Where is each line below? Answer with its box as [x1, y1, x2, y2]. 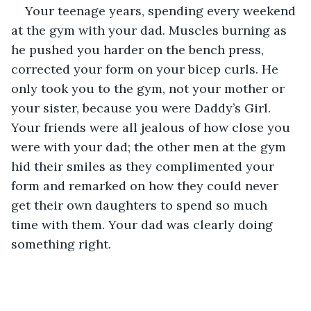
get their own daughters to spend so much [11, 196, 271, 213]
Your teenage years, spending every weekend [25, 2, 299, 19]
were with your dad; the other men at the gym [11, 138, 289, 155]
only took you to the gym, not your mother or [11, 80, 288, 96]
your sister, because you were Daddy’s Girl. [11, 99, 274, 116]
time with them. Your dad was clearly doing [11, 216, 276, 233]
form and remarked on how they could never [11, 177, 282, 194]
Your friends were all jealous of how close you [11, 119, 294, 135]
